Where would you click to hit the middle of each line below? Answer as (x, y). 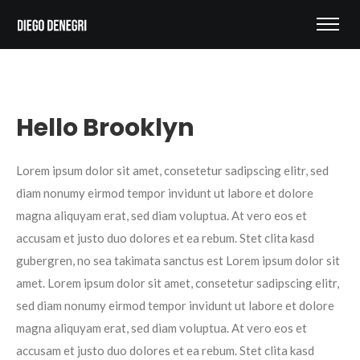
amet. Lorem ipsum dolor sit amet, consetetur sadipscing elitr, (178, 283)
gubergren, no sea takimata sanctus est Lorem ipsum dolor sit (178, 260)
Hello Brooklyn (105, 128)
